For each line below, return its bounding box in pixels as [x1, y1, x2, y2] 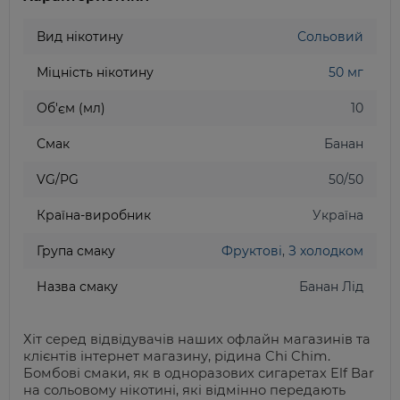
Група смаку [37, 243, 115, 259]
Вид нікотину [37, 29, 123, 45]
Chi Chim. [265, 348, 330, 364]
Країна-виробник [37, 207, 151, 223]
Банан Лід [299, 279, 363, 295]
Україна [312, 207, 363, 223]
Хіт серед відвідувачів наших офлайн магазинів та [23, 331, 371, 347]
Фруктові [221, 243, 282, 259]
